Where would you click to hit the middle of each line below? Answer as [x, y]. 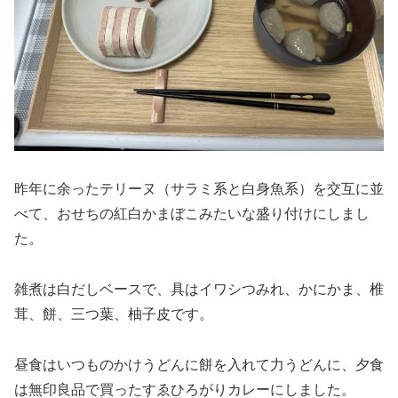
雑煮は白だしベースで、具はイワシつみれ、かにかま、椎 [199, 289]
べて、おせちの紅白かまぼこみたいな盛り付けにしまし [192, 214]
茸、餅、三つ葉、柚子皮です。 [114, 314]
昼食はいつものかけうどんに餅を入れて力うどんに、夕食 [199, 364]
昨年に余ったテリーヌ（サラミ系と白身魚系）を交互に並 [199, 189]
